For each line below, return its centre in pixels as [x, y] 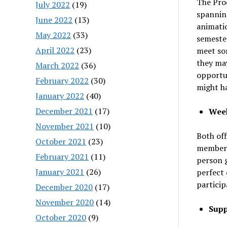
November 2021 [65, 126]
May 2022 [53, 35]
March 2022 [58, 65]
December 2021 [64, 111]
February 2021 [62, 156]
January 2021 [60, 172]
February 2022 [62, 80]
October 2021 [61, 141]
